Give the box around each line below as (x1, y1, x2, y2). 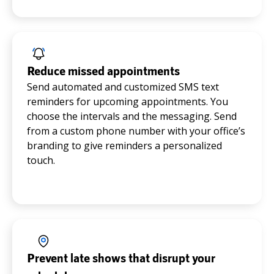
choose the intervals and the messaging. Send (27, 109, 237, 124)
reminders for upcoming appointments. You (27, 95, 228, 109)
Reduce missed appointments (27, 63, 180, 78)
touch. (27, 154, 55, 168)
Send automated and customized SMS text (27, 80, 219, 94)
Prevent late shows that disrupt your (27, 250, 215, 265)
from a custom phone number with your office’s (27, 124, 245, 138)
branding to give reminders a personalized (27, 139, 222, 153)
